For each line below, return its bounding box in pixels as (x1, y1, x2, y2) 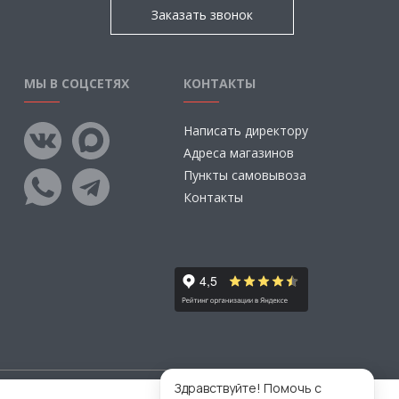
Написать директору (183, 122, 308, 139)
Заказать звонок (151, 6, 254, 23)
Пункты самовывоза (183, 167, 306, 183)
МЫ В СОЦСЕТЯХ (23, 75, 129, 92)
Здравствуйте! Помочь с (175, 379, 322, 396)
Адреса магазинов (183, 144, 294, 161)
